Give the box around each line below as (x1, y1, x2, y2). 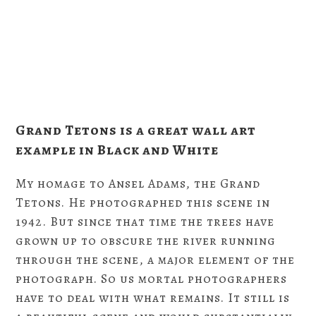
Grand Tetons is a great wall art (16, 121, 257, 140)
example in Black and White (16, 140, 219, 160)
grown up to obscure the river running (16, 232, 276, 250)
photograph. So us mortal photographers (16, 270, 288, 288)
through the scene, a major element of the (16, 251, 296, 269)
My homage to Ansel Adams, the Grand (16, 175, 261, 193)
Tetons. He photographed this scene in (16, 194, 271, 212)
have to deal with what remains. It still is (16, 289, 291, 307)
